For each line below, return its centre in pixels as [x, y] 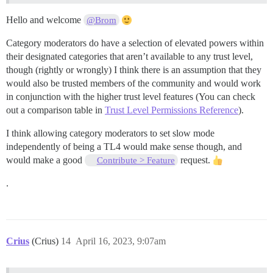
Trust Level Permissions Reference [172, 110]
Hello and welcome [45, 20]
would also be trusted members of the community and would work [133, 83]
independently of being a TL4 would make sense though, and [124, 147]
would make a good [45, 160]
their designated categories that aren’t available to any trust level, [129, 57]
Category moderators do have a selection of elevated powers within [135, 43]
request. [195, 160]
